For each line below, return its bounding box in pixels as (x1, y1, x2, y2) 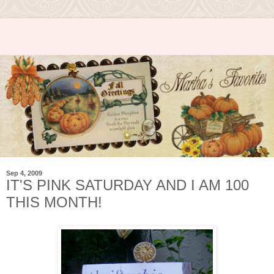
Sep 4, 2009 (6, 169, 42, 177)
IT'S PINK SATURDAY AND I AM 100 (6, 176, 249, 193)
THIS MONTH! (6, 193, 102, 210)
